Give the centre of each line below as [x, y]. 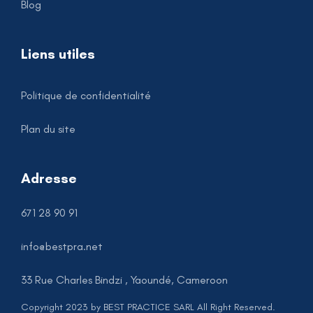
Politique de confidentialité [86, 95]
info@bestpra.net [62, 246]
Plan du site [48, 129]
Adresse [49, 178]
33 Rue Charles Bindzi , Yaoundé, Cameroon [124, 279]
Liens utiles [58, 53]
